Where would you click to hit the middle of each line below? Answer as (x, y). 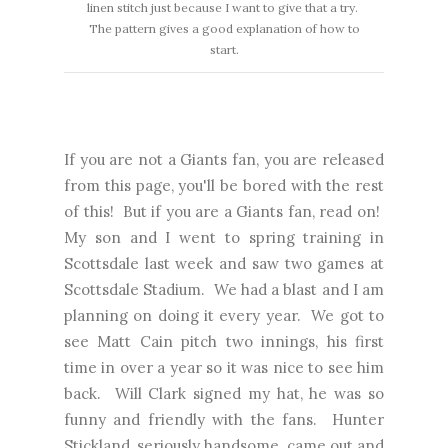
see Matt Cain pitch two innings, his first (224, 342)
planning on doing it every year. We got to (224, 316)
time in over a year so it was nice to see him (224, 368)
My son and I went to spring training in (224, 238)
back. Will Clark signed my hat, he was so (224, 394)
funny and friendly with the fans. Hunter (224, 420)
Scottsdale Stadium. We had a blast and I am (224, 290)
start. (224, 50)
